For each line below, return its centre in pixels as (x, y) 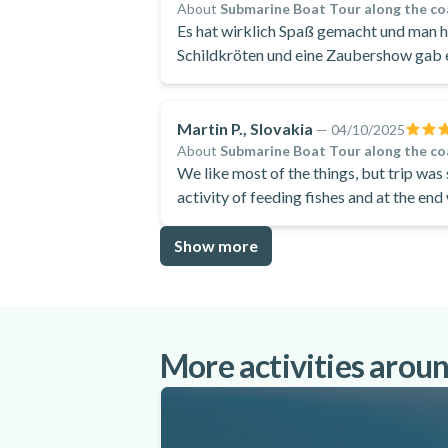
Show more (216, 245)
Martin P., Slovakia (245, 128)
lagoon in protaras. (240, 220)
